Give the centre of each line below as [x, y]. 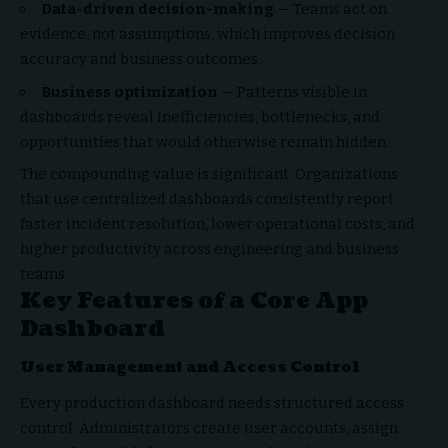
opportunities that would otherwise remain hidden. [204, 141]
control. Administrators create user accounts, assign [209, 428]
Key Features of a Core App [194, 301]
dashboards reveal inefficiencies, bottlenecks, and [200, 116]
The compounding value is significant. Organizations [209, 174]
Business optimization [129, 91]
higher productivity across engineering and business [209, 249]
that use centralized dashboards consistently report [207, 199]
